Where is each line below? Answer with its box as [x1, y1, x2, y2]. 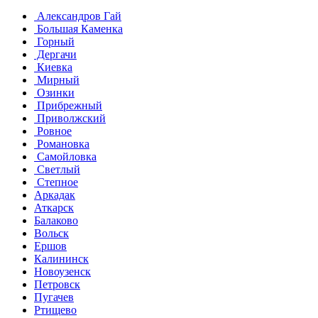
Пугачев [34, 291, 74, 304]
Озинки [34, 87, 75, 99]
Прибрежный [34, 99, 102, 112]
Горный [34, 35, 75, 48]
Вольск [34, 227, 69, 240]
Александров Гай [34, 10, 121, 23]
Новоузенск [34, 265, 91, 278]
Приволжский [34, 112, 106, 125]
